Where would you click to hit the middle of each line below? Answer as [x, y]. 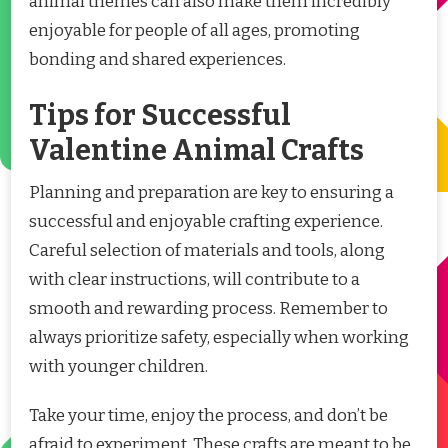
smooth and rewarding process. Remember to [208, 308]
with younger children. [118, 366]
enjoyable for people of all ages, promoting [194, 30]
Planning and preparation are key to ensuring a [211, 192]
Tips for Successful [160, 115]
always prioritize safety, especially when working [219, 337]
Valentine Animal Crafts [196, 150]
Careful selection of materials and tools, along [207, 250]
